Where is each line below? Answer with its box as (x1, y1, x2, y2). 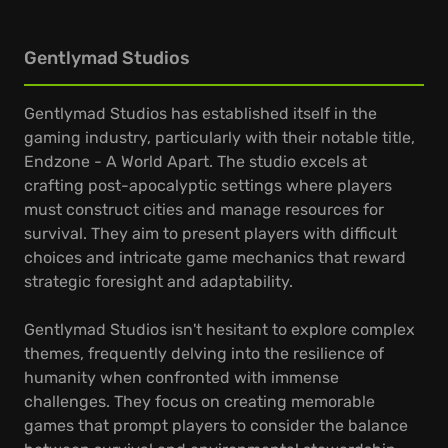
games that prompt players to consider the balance (24, 416, 408, 435)
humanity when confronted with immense (24, 368, 339, 387)
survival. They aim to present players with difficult (24, 224, 397, 243)
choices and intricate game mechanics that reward (24, 248, 406, 267)
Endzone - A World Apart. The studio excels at (24, 152, 367, 171)
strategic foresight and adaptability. (24, 272, 293, 291)
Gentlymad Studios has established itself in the (24, 104, 377, 123)
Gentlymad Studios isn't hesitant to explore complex (24, 320, 415, 339)
